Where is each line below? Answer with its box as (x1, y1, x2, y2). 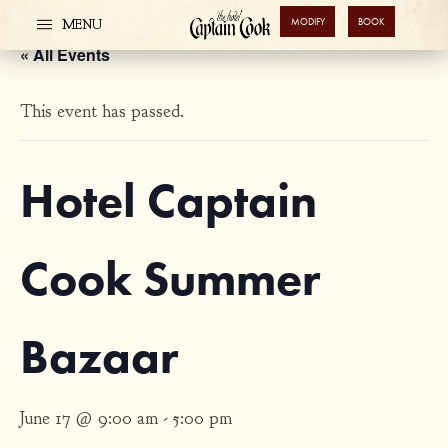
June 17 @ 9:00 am (20, 407, 158, 430)
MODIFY (290, 15, 325, 28)
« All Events (20, 43, 110, 66)
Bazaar (20, 327, 178, 385)
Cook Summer (20, 249, 320, 307)
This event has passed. (20, 100, 184, 123)
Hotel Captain (20, 171, 317, 229)
